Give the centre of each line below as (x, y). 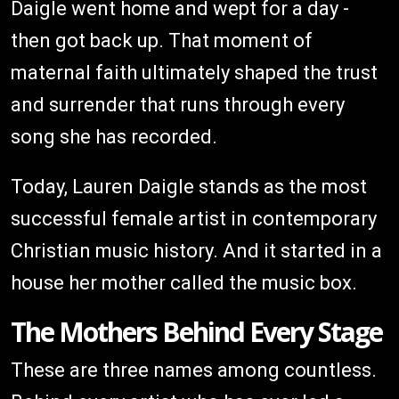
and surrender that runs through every (178, 104)
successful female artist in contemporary (194, 218)
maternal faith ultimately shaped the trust (194, 72)
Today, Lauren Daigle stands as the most (189, 186)
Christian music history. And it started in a (196, 250)
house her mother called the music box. (184, 282)
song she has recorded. (114, 136)
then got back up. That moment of (162, 40)
